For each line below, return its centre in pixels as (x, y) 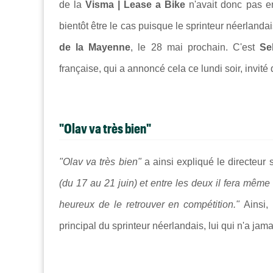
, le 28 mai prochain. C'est (195, 47)
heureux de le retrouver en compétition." (152, 205)
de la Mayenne (95, 47)
